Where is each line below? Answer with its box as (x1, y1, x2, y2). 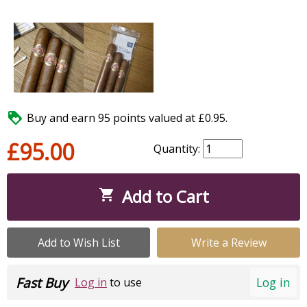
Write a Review (191, 234, 267, 250)
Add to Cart (121, 184, 209, 208)
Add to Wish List (37, 234, 120, 250)
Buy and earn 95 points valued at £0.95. (27, 110, 228, 125)
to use (107, 275, 142, 291)
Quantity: (153, 140, 203, 156)
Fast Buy (16, 273, 68, 293)
